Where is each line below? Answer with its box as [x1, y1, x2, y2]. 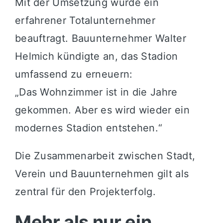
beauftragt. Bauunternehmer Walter [14, 32, 186, 45]
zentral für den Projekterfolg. [14, 186, 156, 198]
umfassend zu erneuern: [14, 68, 133, 81]
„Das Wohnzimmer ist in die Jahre [14, 86, 178, 99]
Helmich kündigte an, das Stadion [14, 50, 178, 63]
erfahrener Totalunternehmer [14, 14, 156, 27]
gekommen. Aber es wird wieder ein [14, 104, 190, 116]
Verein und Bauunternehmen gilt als [14, 168, 189, 180]
